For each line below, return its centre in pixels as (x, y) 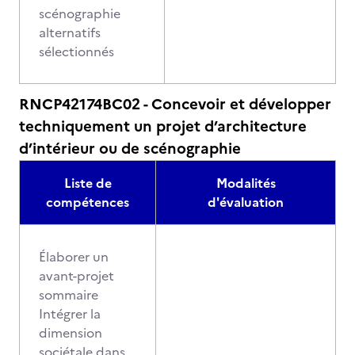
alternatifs (70, 32)
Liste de (88, 183)
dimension (71, 333)
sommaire (69, 295)
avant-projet (76, 276)
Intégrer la (70, 314)
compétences (88, 202)
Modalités (246, 183)
